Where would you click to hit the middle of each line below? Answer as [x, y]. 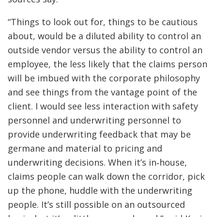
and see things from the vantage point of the [102, 92]
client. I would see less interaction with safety [103, 106]
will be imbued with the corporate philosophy [104, 78]
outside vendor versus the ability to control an [105, 50]
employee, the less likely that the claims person [108, 64]
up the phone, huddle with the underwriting [100, 190]
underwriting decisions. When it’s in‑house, [97, 162]
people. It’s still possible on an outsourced [96, 204]
